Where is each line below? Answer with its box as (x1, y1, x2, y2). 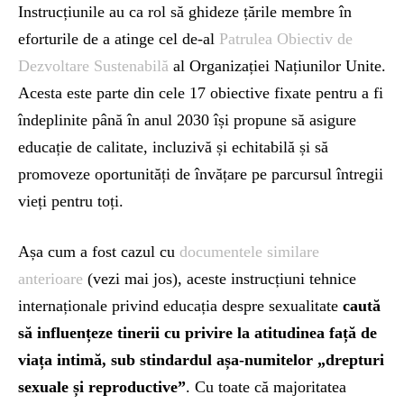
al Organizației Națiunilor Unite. (169, 56, 386, 75)
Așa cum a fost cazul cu (18, 242, 179, 261)
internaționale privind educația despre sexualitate (18, 296, 343, 315)
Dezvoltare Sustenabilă (18, 56, 169, 75)
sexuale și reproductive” (18, 377, 186, 396)
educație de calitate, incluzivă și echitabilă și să (18, 137, 328, 156)
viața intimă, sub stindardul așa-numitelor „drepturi (18, 350, 384, 369)
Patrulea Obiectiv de (219, 29, 353, 48)
